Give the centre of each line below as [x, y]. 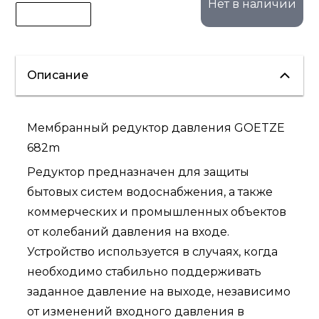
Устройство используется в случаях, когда [153, 252]
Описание [58, 75]
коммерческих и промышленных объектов [157, 212]
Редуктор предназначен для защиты [138, 172]
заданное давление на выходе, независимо [159, 292]
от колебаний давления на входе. [129, 232]
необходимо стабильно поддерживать [145, 272]
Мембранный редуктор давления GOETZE [156, 128]
